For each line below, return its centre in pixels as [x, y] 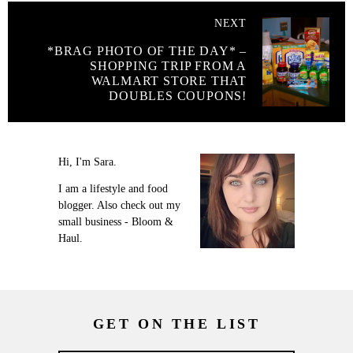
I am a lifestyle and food [113, 189]
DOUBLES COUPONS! [178, 96]
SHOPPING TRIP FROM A [168, 66]
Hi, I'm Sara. [87, 162]
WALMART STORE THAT [169, 81]
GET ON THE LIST [176, 324]
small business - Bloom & [116, 222]
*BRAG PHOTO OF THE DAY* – [147, 51]
